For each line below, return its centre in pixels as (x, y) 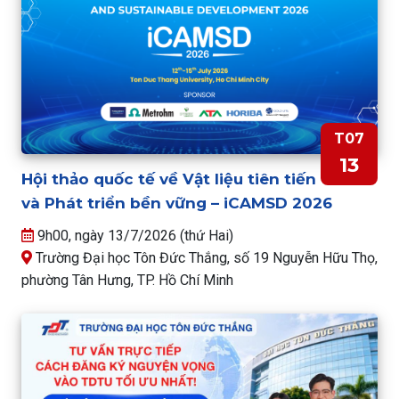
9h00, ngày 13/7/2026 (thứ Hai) (134, 235)
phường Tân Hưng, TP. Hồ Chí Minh (127, 280)
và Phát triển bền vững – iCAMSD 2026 (177, 203)
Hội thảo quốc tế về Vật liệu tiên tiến (169, 179)
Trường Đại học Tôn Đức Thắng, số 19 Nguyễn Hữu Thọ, (205, 257)
